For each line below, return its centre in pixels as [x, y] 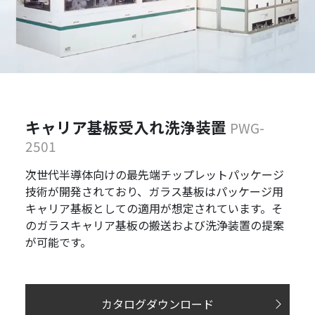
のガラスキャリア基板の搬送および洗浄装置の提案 [154, 225]
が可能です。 [58, 242]
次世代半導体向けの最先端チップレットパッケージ [154, 174]
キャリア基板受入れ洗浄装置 [127, 127]
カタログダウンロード [157, 303]
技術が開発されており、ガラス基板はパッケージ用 [154, 191]
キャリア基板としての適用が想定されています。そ [154, 208]
